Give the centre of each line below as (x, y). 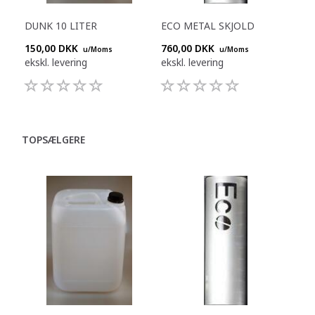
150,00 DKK (53, 49)
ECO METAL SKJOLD (208, 26)
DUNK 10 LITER (61, 26)
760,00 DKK (189, 49)
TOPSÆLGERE (53, 140)
